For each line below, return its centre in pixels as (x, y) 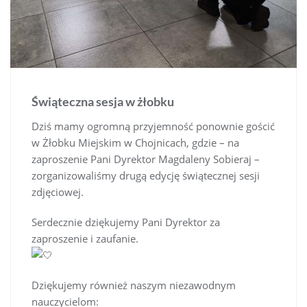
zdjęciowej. (58, 192)
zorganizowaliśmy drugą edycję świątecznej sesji (146, 175)
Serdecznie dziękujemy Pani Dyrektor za (126, 222)
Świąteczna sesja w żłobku (103, 101)
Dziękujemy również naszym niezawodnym (134, 285)
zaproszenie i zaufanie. (85, 238)
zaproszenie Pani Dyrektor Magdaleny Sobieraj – (146, 159)
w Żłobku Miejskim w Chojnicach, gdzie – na (135, 142)
